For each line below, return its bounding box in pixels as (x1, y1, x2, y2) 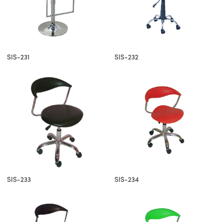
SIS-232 (114, 54, 138, 61)
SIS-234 (114, 176, 139, 183)
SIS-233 (7, 176, 31, 183)
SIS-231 (7, 54, 30, 61)
